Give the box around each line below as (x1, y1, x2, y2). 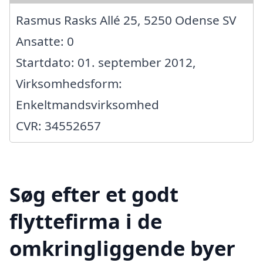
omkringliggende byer (9, 234, 235, 262)
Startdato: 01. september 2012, (16, 53, 196, 70)
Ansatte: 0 (16, 32, 74, 49)
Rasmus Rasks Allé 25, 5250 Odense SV (16, 11, 236, 28)
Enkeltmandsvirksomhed (16, 96, 159, 113)
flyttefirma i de (9, 207, 162, 235)
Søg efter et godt (9, 180, 178, 208)
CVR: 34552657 (16, 117, 101, 134)
